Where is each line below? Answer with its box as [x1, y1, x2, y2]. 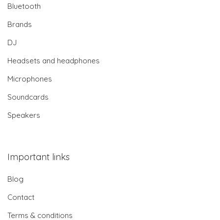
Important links [7, 151, 70, 163]
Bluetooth [7, 1, 41, 11]
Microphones [7, 74, 52, 83]
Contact [7, 192, 34, 202]
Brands [7, 19, 32, 29]
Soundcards [7, 92, 49, 102]
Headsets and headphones [7, 55, 100, 65]
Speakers [7, 110, 40, 120]
